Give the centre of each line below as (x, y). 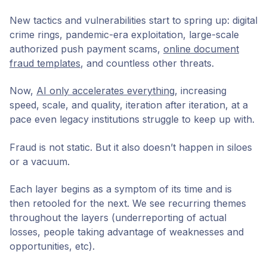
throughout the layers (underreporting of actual (118, 218)
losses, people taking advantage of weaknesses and (127, 232)
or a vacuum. (40, 161)
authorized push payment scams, (86, 49)
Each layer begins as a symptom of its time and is (121, 189)
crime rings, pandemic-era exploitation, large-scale (124, 35)
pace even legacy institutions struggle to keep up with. (132, 119)
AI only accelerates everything (105, 91)
